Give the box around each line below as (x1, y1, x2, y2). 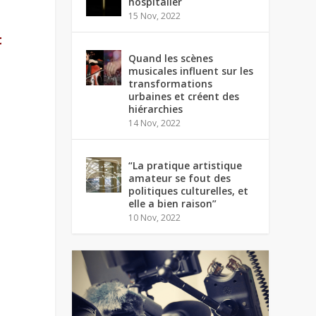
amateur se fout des (128, 171, 231, 185)
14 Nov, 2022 (128, 117, 181, 129)
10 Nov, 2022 (128, 212, 181, 224)
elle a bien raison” (128, 197, 217, 210)
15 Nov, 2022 (128, 10, 181, 22)
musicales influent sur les (128, 64, 254, 78)
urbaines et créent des (128, 90, 240, 103)
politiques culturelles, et (128, 184, 249, 197)
